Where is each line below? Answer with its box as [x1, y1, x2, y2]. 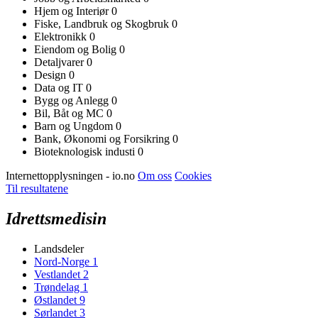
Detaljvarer [34, 55, 87, 68]
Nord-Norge [34, 255, 92, 268]
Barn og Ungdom [34, 119, 116, 132]
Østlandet [34, 293, 79, 306]
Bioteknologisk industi [34, 145, 138, 158]
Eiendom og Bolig [34, 43, 119, 55]
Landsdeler [34, 242, 84, 255]
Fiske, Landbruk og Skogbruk [34, 17, 172, 30]
